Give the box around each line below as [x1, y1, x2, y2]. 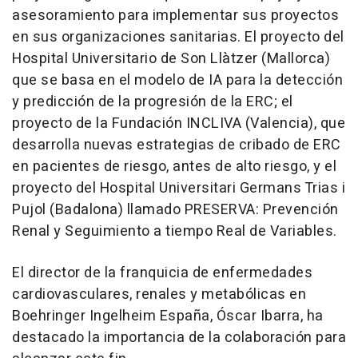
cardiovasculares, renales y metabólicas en [12, 284, 306, 306]
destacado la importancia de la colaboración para [12, 327, 346, 349]
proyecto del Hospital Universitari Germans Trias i [12, 177, 345, 200]
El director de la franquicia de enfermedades [12, 262, 312, 284]
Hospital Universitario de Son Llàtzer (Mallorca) [12, 48, 330, 70]
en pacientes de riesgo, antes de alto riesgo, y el [12, 156, 336, 178]
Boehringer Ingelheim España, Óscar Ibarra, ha [12, 305, 324, 328]
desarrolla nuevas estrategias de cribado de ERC [12, 134, 341, 157]
